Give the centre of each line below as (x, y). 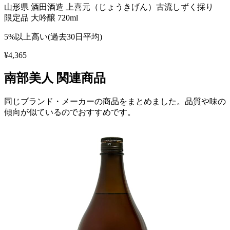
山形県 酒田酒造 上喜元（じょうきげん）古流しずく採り (113, 7)
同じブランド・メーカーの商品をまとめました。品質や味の (115, 102)
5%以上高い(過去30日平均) (53, 36)
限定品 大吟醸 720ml (41, 17)
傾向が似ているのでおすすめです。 (70, 112)
